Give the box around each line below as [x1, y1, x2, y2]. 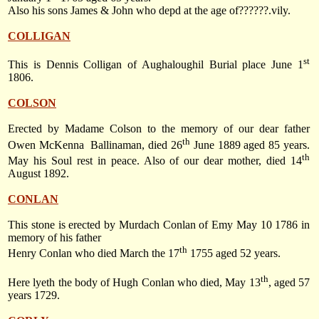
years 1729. [8, 288, 60, 301]
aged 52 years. [213, 247, 281, 260]
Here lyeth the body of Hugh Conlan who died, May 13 [8, 276, 261, 288]
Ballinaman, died [90, 138, 172, 151]
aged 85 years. [240, 138, 310, 151]
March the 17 [120, 247, 179, 260]
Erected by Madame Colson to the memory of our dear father [8, 122, 310, 135]
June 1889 [190, 138, 241, 151]
